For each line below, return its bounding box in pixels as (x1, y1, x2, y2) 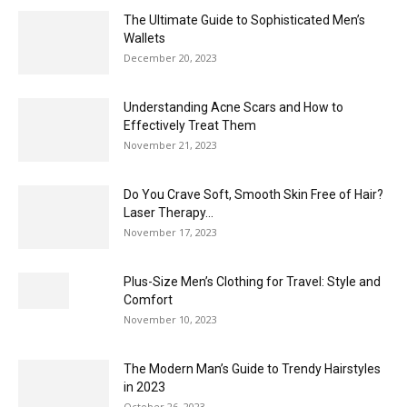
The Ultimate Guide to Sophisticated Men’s (124, 13, 365, 28)
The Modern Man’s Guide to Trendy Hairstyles (124, 362, 381, 377)
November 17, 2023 (124, 225, 217, 240)
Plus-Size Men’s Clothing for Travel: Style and (124, 274, 381, 290)
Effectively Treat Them (124, 118, 256, 134)
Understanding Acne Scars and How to (124, 100, 343, 115)
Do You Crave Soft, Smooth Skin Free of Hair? (124, 187, 383, 203)
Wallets (124, 31, 165, 46)
